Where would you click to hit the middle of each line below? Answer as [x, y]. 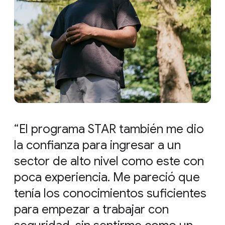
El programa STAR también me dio [112, 129]
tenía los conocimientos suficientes [110, 194]
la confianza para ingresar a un [97, 145]
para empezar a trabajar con [91, 210]
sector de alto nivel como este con [109, 161]
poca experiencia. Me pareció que [107, 178]
